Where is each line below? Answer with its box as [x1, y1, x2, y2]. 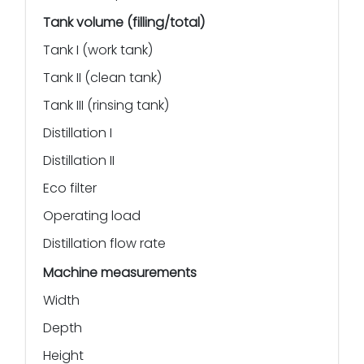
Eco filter [43, 178, 97, 197]
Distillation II [43, 150, 115, 170]
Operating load [43, 206, 141, 225]
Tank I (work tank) [43, 40, 153, 59]
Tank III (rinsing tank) [43, 95, 169, 115]
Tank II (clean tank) [43, 67, 162, 87]
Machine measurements [43, 262, 197, 282]
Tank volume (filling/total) [43, 12, 205, 32]
